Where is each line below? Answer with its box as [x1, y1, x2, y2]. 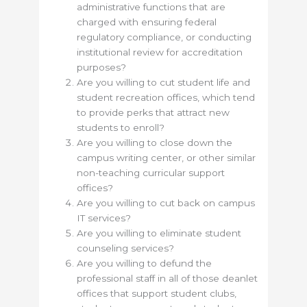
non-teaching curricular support [77, 167, 225, 179]
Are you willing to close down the [77, 137, 233, 149]
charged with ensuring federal [77, 16, 217, 28]
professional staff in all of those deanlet [77, 273, 258, 284]
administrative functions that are [77, 1, 226, 13]
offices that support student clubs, [77, 288, 237, 299]
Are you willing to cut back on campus [77, 197, 256, 209]
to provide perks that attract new [77, 107, 230, 119]
